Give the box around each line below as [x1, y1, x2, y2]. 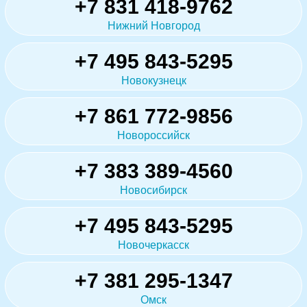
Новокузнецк [121, 75, 186, 87]
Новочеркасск [118, 239, 189, 251]
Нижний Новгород [107, 20, 200, 32]
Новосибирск [120, 184, 187, 197]
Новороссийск [117, 130, 190, 142]
